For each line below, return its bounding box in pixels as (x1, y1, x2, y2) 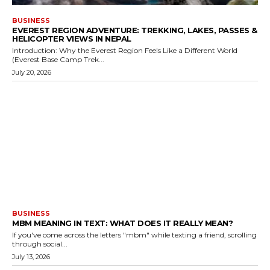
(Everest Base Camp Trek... (12, 54, 104, 64)
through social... (12, 239, 67, 249)
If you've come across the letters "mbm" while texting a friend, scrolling (12, 230, 257, 240)
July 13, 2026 (12, 253, 50, 262)
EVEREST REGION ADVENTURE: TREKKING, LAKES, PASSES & (12, 25, 257, 35)
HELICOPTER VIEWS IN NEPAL (12, 33, 131, 43)
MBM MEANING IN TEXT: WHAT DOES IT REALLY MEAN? (12, 218, 233, 228)
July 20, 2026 (12, 67, 51, 77)
